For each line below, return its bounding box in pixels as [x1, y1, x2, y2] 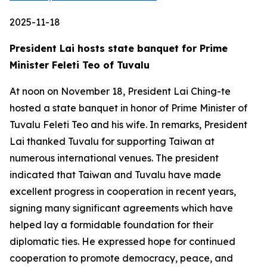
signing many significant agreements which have [10, 202, 233, 214]
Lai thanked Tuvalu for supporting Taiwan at [10, 135, 215, 147]
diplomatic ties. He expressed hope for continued [10, 235, 235, 247]
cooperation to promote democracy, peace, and [10, 252, 233, 264]
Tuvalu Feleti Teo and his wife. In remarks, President [10, 119, 247, 131]
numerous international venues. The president [10, 152, 219, 164]
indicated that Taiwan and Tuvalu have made [10, 169, 221, 181]
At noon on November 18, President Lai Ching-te [10, 85, 231, 97]
